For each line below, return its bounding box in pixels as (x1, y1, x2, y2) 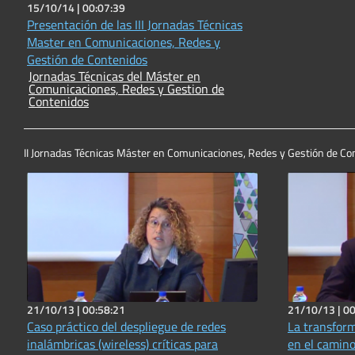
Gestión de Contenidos (27, 50, 147, 70)
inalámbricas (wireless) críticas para (27, 334, 218, 353)
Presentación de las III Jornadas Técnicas (27, 15, 242, 35)
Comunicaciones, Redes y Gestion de (29, 79, 224, 99)
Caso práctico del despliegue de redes (27, 316, 226, 336)
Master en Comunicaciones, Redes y (27, 32, 220, 52)
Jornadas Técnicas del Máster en (29, 67, 146, 86)
